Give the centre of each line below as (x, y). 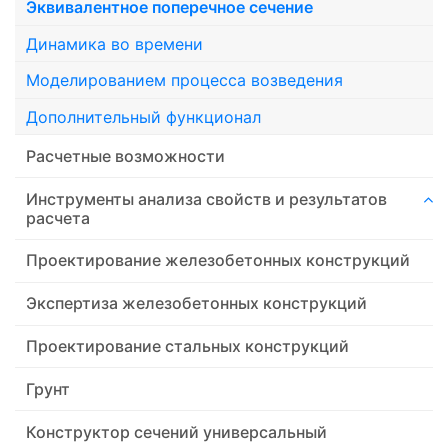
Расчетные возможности (126, 155)
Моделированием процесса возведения (185, 80)
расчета (58, 217)
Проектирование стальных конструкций (188, 346)
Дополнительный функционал (144, 116)
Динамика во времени (115, 43)
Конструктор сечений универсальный (177, 431)
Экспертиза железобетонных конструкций (197, 303)
